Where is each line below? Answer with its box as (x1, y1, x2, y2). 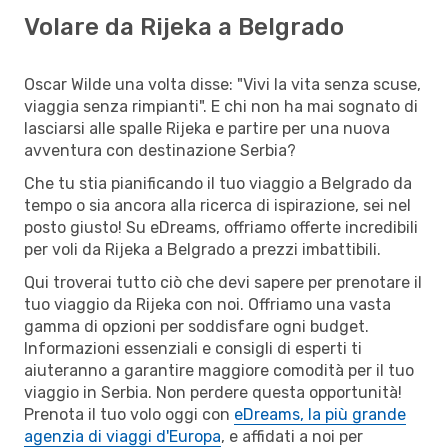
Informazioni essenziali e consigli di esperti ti (24, 338, 362, 358)
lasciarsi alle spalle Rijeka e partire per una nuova (24, 118, 390, 138)
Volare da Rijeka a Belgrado (24, 12, 344, 41)
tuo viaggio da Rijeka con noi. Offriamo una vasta (24, 294, 391, 314)
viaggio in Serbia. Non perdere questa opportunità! (24, 382, 402, 402)
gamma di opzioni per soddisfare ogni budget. (24, 316, 369, 336)
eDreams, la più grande (234, 404, 406, 424)
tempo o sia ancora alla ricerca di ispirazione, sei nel (24, 195, 411, 215)
